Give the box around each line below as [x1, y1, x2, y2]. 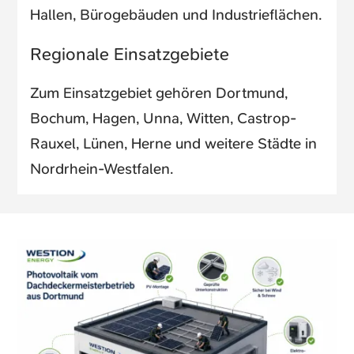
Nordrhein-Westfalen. [30, 158, 174, 179]
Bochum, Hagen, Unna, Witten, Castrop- [30, 107, 297, 128]
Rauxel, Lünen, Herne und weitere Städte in [30, 133, 318, 153]
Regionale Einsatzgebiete [30, 42, 230, 66]
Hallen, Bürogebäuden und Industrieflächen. [30, 4, 322, 24]
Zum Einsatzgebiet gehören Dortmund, [30, 82, 288, 103]
